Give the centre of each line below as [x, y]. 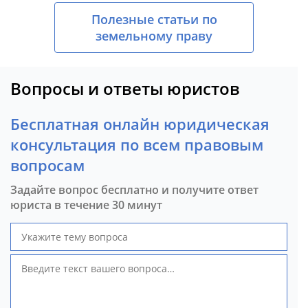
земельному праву [154, 36]
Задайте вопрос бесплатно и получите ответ [134, 190]
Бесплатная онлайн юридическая [140, 124]
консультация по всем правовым [137, 145]
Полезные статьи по [154, 20]
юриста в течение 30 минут [86, 205]
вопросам [47, 165]
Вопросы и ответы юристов [125, 89]
